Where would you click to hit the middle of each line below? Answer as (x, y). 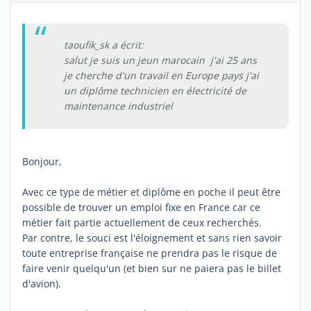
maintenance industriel (118, 106)
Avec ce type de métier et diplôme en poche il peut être (151, 192)
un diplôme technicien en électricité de (155, 90)
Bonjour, (42, 161)
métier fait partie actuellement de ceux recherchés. (142, 222)
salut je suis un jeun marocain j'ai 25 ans (160, 60)
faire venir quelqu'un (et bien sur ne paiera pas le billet (152, 268)
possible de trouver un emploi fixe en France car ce (141, 207)
